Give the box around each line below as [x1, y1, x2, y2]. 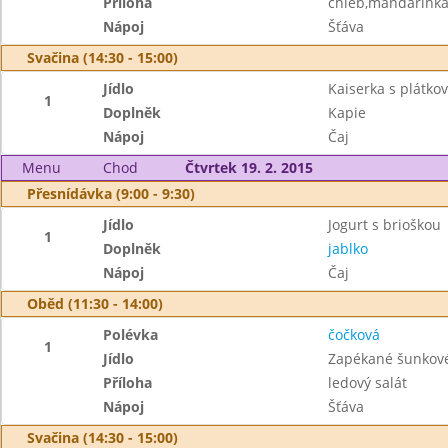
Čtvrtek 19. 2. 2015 [184, 158, 313, 177]
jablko [327, 239, 368, 258]
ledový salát [327, 373, 407, 392]
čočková [327, 325, 380, 344]
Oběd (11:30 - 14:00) [27, 294, 163, 313]
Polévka [103, 325, 159, 344]
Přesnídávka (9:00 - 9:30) [27, 184, 195, 203]
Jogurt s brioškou [327, 215, 441, 234]
